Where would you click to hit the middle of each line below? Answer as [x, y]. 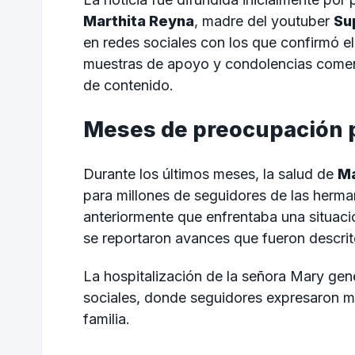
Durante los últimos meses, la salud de [210, 174]
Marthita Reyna [139, 21]
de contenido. [128, 85]
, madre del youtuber [264, 21]
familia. [107, 319]
